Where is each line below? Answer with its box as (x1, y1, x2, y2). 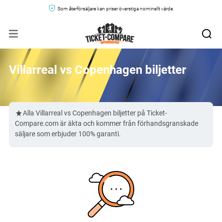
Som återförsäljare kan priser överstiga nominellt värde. (57, 6, 174, 11)
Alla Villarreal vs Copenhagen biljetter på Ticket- (23, 109, 167, 117)
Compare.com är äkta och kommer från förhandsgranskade (15, 119, 198, 127)
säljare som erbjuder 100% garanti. (15, 130, 121, 138)
